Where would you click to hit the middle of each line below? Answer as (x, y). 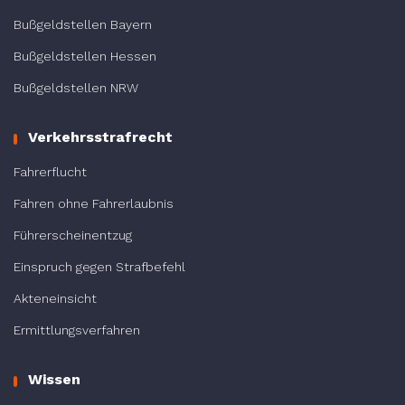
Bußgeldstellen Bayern (83, 24)
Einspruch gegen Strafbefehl (99, 266)
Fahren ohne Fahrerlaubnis (94, 203)
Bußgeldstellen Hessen (85, 56)
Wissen (54, 379)
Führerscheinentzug (73, 235)
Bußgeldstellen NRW (76, 87)
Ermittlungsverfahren (77, 330)
